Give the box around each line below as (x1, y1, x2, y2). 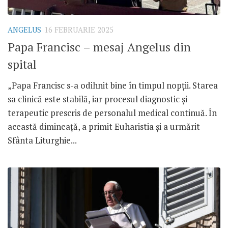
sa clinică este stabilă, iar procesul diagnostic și (8, 93, 187, 105)
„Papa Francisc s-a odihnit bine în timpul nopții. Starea (8, 79, 218, 91)
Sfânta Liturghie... (8, 134, 77, 146)
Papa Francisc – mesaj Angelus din (8, 39, 191, 55)
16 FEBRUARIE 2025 (44, 25, 113, 35)
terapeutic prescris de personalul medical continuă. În (8, 106, 217, 119)
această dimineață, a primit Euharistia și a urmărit (8, 120, 200, 132)
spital (8, 56, 37, 72)
